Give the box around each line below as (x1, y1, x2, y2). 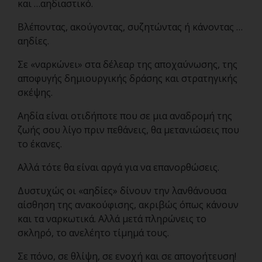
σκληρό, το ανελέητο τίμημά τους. (18, 226, 169, 239)
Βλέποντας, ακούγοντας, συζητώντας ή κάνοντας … (18, 20, 243, 33)
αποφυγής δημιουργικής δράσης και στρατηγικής (18, 72, 237, 85)
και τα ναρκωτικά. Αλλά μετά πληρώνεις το (18, 212, 206, 225)
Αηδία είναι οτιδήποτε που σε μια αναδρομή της (18, 109, 232, 122)
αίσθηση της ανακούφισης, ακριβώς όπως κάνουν (18, 198, 239, 211)
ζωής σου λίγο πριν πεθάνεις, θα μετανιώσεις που (18, 123, 239, 136)
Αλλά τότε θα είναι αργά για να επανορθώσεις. (18, 161, 219, 174)
